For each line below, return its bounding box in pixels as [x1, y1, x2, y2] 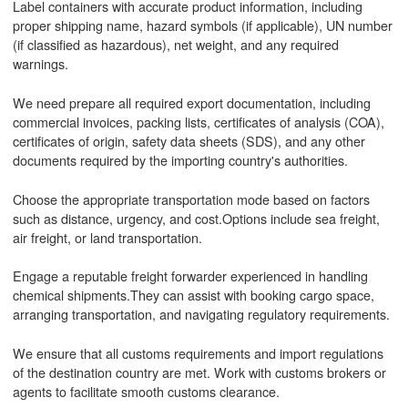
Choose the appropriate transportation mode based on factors [12, 189, 370, 209]
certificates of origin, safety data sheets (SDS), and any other [12, 131, 365, 150]
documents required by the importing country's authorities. [12, 150, 348, 169]
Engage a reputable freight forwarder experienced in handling [12, 266, 368, 286]
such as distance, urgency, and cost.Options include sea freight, [12, 208, 380, 228]
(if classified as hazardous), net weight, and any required [12, 35, 339, 55]
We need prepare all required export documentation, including [12, 93, 371, 112]
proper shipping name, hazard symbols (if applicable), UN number [12, 15, 393, 36]
